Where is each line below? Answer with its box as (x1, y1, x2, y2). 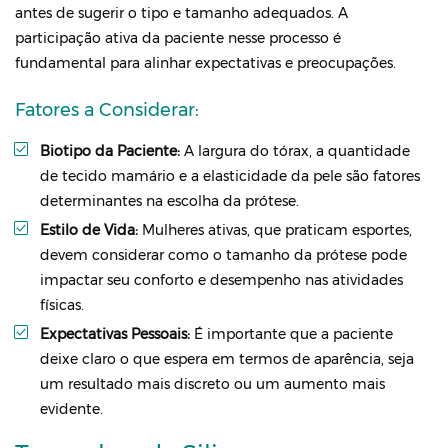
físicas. (40, 296, 84, 314)
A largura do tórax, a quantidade (180, 142, 410, 160)
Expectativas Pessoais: (40, 325, 190, 343)
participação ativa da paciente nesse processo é (15, 29, 341, 47)
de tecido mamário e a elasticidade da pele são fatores (40, 167, 420, 185)
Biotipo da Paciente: (40, 142, 180, 160)
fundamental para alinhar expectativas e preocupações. (15, 54, 396, 72)
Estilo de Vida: (40, 221, 138, 239)
